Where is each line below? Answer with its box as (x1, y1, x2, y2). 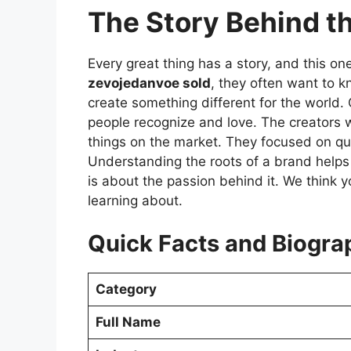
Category (95, 281, 157, 298)
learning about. (88, 192, 183, 208)
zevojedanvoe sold (88, 74, 211, 91)
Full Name (95, 314, 161, 331)
